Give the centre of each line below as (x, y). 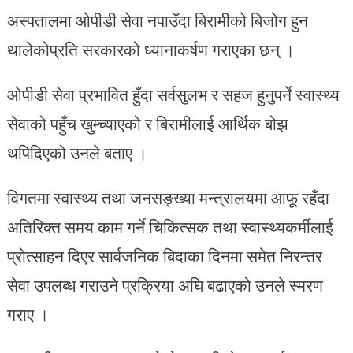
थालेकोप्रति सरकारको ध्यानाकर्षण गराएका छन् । (150, 49)
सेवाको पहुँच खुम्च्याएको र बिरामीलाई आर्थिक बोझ (147, 123)
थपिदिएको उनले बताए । (77, 152)
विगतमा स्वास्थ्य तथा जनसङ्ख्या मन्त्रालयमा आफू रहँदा (168, 197)
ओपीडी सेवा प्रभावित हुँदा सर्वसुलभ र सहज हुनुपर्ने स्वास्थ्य (173, 94)
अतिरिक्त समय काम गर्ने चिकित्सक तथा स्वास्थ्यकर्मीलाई (170, 227)
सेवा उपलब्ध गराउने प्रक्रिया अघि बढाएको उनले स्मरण (165, 285)
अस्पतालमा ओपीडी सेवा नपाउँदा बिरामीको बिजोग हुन (157, 20)
